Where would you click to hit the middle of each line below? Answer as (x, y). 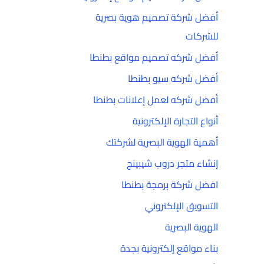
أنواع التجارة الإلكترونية (175, 121)
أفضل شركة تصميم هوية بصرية (157, 17)
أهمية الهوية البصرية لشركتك (162, 142)
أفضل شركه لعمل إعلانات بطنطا (156, 100)
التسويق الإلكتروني (181, 206)
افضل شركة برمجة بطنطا (170, 184)
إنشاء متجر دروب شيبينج (172, 163)
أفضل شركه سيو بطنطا (173, 78)
